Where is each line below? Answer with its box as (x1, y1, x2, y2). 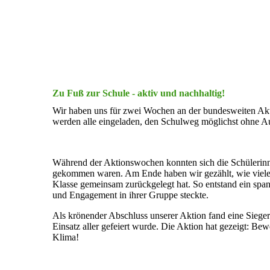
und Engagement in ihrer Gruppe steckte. (52, 190, 209, 201)
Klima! (52, 232, 79, 243)
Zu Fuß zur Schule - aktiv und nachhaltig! (52, 88, 225, 98)
